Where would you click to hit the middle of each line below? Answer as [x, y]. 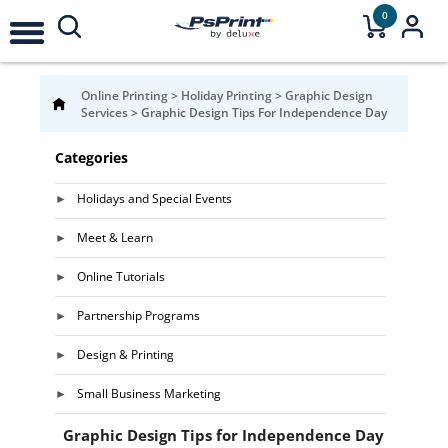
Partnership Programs [138, 315]
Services [106, 112]
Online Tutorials [120, 276]
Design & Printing [125, 354]
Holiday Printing [228, 95]
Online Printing [126, 95]
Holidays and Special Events [154, 198]
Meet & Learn [114, 237]
